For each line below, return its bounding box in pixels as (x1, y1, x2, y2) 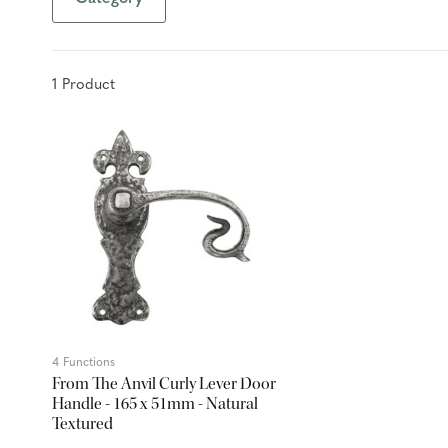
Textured (52, 412, 113, 434)
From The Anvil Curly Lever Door (52, 372, 276, 394)
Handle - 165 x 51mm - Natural (52, 392, 258, 414)
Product (57, 77, 115, 93)
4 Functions (52, 356, 115, 369)
